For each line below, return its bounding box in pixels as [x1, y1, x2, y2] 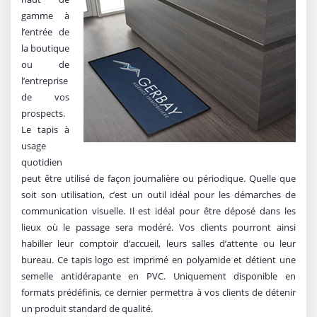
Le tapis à [21, 122, 69, 136]
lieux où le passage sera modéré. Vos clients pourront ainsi [21, 220, 296, 234]
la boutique [21, 41, 69, 54]
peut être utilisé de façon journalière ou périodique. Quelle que [21, 171, 296, 185]
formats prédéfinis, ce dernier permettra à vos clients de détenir [21, 285, 296, 299]
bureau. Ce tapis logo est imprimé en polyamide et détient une [21, 253, 296, 266]
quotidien [21, 155, 62, 168]
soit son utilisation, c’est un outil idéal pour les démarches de [21, 188, 296, 201]
